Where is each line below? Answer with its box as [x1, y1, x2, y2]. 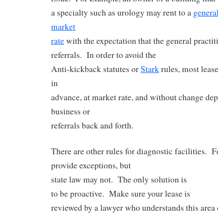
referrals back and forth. [51, 120, 133, 131]
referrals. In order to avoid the [51, 49, 156, 61]
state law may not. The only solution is [51, 173, 187, 185]
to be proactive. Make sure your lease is [51, 187, 190, 199]
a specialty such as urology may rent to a [51, 7, 193, 18]
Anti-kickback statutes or [51, 63, 141, 75]
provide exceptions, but [51, 159, 131, 171]
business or [51, 106, 90, 117]
